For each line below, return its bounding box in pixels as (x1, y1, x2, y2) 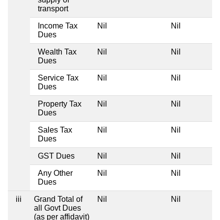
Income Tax (38, 21, 78, 30)
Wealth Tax (38, 47, 77, 56)
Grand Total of (34, 194, 82, 203)
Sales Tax (38, 125, 72, 134)
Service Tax (38, 73, 79, 82)
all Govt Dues (34, 203, 81, 212)
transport (38, 4, 68, 13)
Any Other (38, 168, 73, 177)
